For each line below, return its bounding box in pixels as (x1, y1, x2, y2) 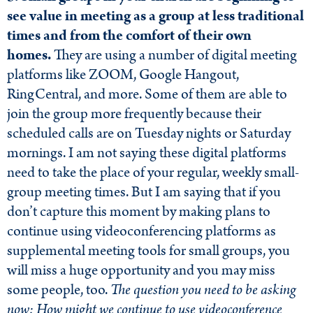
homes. (7, 44, 51, 66)
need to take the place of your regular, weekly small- (7, 161, 299, 183)
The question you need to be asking (110, 279, 296, 300)
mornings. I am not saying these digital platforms (7, 142, 286, 163)
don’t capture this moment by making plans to (7, 201, 270, 222)
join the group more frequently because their (7, 103, 261, 124)
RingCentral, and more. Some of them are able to (7, 83, 287, 105)
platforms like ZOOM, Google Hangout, (7, 64, 239, 85)
